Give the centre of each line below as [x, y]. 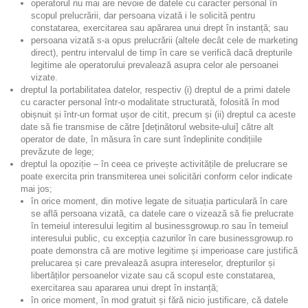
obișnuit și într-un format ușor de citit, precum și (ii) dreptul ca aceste [158, 114]
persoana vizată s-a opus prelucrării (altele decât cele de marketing [164, 40]
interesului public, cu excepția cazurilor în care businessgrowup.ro [162, 238]
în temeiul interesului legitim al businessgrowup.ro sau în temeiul [159, 226]
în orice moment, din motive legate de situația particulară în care [159, 201]
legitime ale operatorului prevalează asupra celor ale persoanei [155, 65]
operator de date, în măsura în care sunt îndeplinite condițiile [141, 139]
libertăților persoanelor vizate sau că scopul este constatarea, [153, 275]
